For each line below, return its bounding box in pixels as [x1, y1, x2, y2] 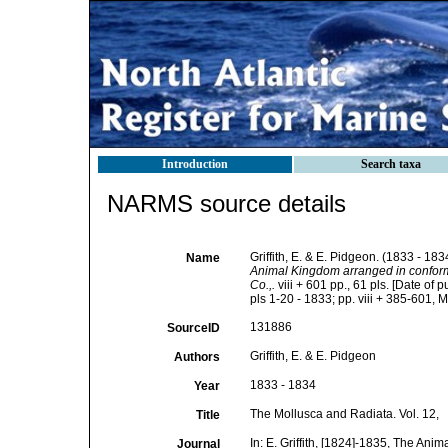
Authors [173, 350, 220, 364]
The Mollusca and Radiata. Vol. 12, [249, 407, 439, 421]
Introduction [162, 157, 228, 171]
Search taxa [361, 157, 421, 171]
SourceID [166, 321, 220, 335]
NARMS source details [107, 190, 346, 217]
